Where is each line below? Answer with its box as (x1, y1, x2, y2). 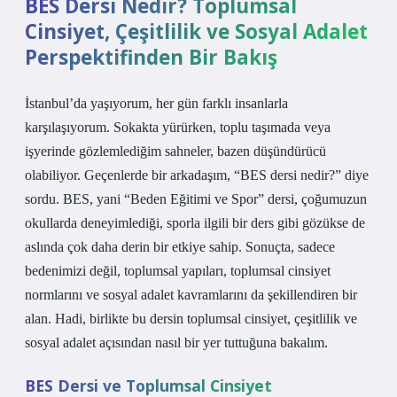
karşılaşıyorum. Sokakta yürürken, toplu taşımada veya (25, 120, 331, 135)
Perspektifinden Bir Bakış (25, 43, 277, 71)
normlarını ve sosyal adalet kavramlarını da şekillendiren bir (25, 287, 357, 302)
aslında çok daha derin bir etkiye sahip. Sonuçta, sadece (25, 239, 335, 254)
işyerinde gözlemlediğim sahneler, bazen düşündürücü (25, 144, 326, 159)
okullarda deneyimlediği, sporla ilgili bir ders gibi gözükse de (25, 215, 365, 230)
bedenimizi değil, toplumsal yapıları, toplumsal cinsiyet (25, 263, 331, 278)
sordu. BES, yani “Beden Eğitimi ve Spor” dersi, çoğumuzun (25, 191, 367, 206)
